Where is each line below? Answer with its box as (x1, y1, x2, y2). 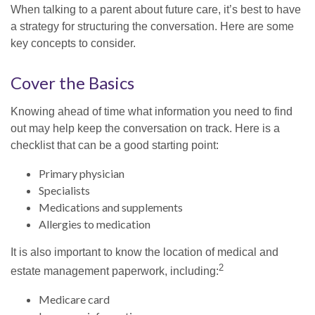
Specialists (39, 183, 90, 197)
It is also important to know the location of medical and (11, 245, 278, 258)
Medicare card (39, 292, 110, 307)
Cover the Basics (11, 72, 134, 93)
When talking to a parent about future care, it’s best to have (11, 3, 301, 15)
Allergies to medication (39, 217, 150, 231)
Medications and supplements (39, 200, 183, 214)
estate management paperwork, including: (11, 265, 219, 278)
